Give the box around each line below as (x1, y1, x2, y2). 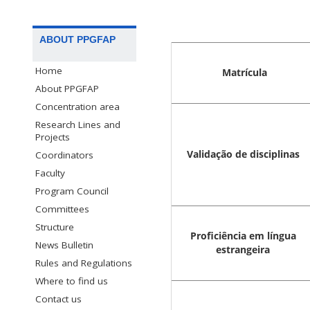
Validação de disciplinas (186, 147, 300, 161)
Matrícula (219, 66, 267, 80)
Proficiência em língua (190, 229, 296, 243)
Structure (35, 221, 74, 234)
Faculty (35, 167, 65, 180)
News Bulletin (35, 239, 93, 252)
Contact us (35, 293, 82, 306)
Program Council (35, 185, 109, 198)
